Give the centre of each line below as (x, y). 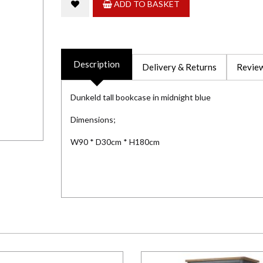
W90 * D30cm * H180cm (115, 142)
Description (97, 64)
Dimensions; (93, 120)
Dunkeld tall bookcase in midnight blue (141, 97)
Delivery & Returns (179, 67)
